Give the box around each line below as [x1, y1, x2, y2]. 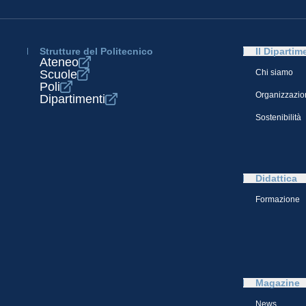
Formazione [255, 195, 300, 204]
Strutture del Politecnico [40, 46, 153, 57]
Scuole [40, 68, 77, 81]
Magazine [255, 277, 300, 288]
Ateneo [40, 55, 79, 69]
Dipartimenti [40, 92, 105, 106]
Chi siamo [255, 68, 293, 77]
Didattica [255, 173, 297, 184]
